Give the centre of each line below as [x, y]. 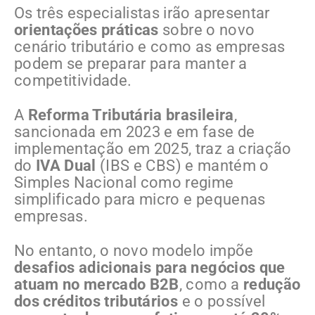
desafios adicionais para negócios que [150, 267]
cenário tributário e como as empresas [150, 46]
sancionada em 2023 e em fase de [135, 131]
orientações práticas [86, 30]
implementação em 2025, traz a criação [153, 148]
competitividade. [73, 80]
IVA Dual [66, 165]
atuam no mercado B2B [97, 284]
